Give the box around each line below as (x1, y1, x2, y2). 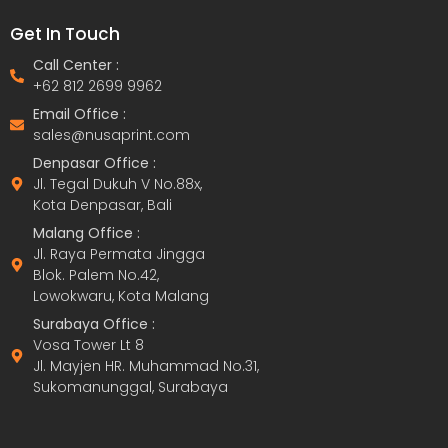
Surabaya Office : (32, 313, 155, 334)
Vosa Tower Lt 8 (32, 334, 144, 355)
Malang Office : (32, 222, 140, 243)
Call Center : (32, 54, 119, 75)
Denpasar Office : (32, 152, 156, 173)
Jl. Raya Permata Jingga (32, 243, 205, 264)
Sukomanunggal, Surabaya (32, 376, 228, 397)
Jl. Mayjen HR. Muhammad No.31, (32, 355, 259, 376)
